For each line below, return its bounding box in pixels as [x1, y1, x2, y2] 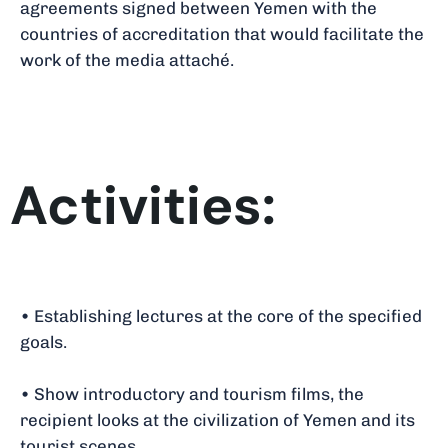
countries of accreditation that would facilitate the [20, 23, 424, 44]
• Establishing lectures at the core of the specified [20, 306, 422, 327]
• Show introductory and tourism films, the [20, 384, 364, 405]
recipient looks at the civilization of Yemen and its [20, 410, 415, 431]
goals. [20, 332, 67, 353]
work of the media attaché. [20, 49, 234, 70]
